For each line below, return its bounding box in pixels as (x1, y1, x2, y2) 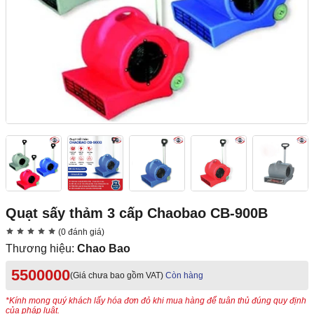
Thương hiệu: (6, 243, 77, 255)
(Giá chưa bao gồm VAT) (70, 271, 163, 281)
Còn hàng (165, 271, 203, 281)
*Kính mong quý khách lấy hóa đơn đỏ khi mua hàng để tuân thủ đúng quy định (6, 296, 306, 306)
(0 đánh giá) (56, 227, 104, 238)
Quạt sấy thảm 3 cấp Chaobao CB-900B (6, 205, 268, 221)
